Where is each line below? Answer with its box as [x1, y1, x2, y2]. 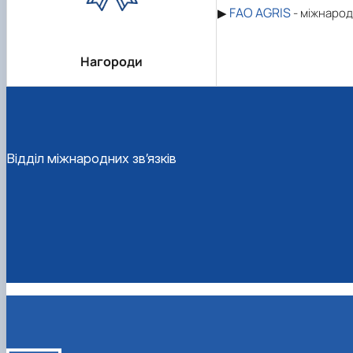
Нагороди [80, 53, 143, 71]
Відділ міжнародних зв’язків [6, 150, 176, 167]
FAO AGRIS [229, 3, 291, 21]
